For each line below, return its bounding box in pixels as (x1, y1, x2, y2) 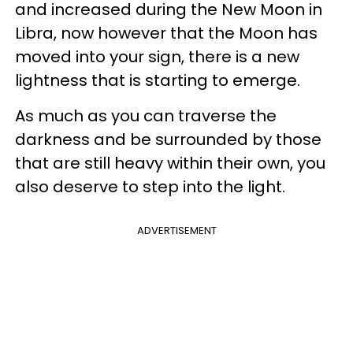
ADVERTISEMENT (136, 222, 217, 238)
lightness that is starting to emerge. (15, 69, 300, 91)
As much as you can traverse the (15, 104, 277, 127)
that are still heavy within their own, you (15, 151, 325, 174)
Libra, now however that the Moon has (15, 21, 318, 44)
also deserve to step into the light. (15, 175, 285, 198)
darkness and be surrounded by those (15, 128, 321, 150)
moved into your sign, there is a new (15, 45, 299, 68)
